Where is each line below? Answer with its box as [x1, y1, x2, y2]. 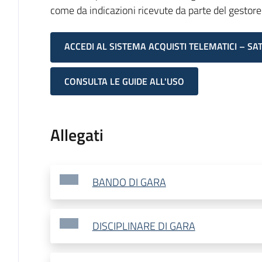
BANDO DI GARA [92, 174, 166, 191]
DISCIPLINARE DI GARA [92, 218, 195, 235]
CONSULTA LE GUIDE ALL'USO [64, 74, 184, 89]
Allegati [50, 122, 104, 148]
